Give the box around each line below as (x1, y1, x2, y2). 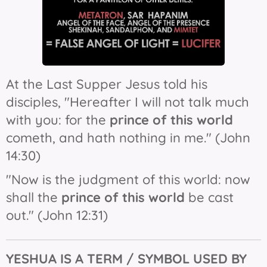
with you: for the (6, 111, 110, 128)
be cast (185, 189, 234, 206)
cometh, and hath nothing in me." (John (6, 129, 250, 146)
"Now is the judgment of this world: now (6, 171, 250, 188)
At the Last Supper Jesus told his (6, 76, 207, 92)
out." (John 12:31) (6, 207, 108, 223)
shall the (6, 189, 61, 206)
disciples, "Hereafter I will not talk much (6, 94, 249, 110)
